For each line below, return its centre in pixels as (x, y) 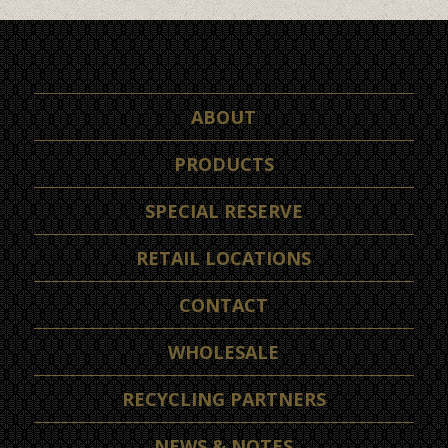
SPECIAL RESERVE (223, 211)
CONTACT (224, 305)
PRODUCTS (223, 164)
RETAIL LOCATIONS (224, 258)
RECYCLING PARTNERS (223, 399)
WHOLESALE (224, 352)
